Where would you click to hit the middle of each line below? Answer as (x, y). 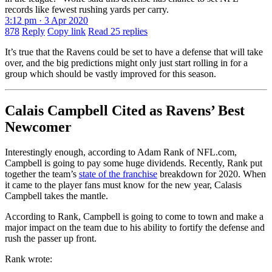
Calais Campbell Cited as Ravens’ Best (125, 110)
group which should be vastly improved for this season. (110, 73)
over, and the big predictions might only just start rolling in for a (126, 63)
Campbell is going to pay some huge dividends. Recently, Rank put (134, 163)
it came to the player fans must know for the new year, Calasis (123, 185)
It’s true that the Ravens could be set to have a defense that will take (134, 52)
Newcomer (38, 127)
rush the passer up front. (51, 239)
